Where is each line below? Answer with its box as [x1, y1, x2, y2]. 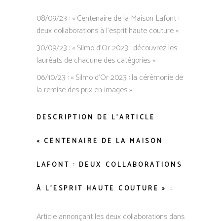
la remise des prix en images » [37, 83, 132, 97]
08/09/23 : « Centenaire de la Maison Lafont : [37, 12, 179, 25]
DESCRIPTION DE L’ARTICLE [37, 112, 155, 123]
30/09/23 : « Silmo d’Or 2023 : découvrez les [37, 41, 177, 55]
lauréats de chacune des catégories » [37, 54, 155, 67]
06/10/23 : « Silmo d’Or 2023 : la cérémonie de [37, 71, 183, 84]
